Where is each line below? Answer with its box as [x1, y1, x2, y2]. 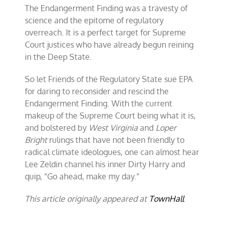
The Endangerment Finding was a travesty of [25, 3, 188, 13]
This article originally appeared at [25, 194, 149, 204]
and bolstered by [25, 123, 89, 133]
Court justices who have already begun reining [25, 40, 194, 50]
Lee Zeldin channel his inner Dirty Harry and [25, 159, 185, 169]
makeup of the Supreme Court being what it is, [25, 110, 196, 121]
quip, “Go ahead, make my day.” [25, 171, 140, 181]
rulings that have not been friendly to [49, 135, 185, 145]
